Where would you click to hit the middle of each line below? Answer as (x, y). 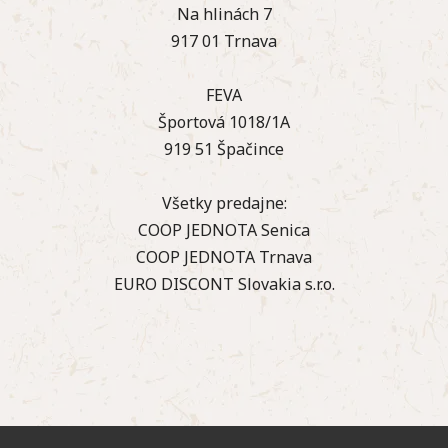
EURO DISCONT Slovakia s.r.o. (224, 283)
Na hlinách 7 (224, 13)
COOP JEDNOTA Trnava (224, 256)
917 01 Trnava (224, 40)
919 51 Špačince (224, 148)
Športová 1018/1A (224, 121)
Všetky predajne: (224, 202)
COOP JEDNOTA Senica (224, 229)
